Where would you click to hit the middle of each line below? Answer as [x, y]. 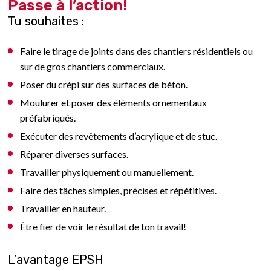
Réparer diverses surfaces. [74, 154]
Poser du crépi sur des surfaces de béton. [104, 84]
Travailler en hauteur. [63, 208]
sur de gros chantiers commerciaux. [93, 66]
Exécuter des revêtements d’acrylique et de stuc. [119, 135]
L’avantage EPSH [56, 259]
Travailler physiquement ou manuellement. [107, 172]
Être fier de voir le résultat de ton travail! [103, 226]
